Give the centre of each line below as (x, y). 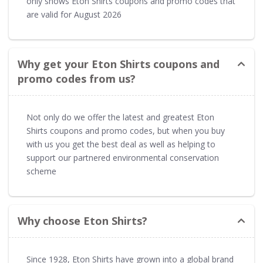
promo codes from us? (77, 78)
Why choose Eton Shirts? (82, 220)
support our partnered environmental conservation (123, 157)
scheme (41, 171)
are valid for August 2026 (74, 14)
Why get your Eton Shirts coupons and (119, 64)
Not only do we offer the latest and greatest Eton (120, 117)
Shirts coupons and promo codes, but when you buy (126, 130)
